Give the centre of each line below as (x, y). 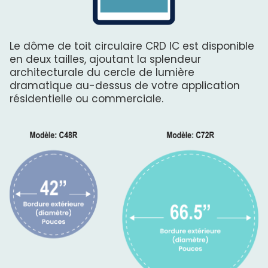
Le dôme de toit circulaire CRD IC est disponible (132, 46)
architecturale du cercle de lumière (102, 73)
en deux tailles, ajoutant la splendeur (105, 60)
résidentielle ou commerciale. (86, 99)
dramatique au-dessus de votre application (125, 86)
